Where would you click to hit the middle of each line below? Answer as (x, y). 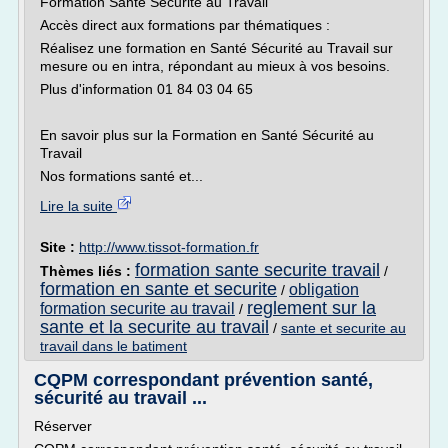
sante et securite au (343, 328)
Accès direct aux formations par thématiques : (185, 25)
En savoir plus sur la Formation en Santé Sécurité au (207, 135)
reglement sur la (311, 308)
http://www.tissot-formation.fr (169, 247)
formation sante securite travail (257, 270)
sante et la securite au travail (154, 327)
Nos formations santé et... (121, 176)
